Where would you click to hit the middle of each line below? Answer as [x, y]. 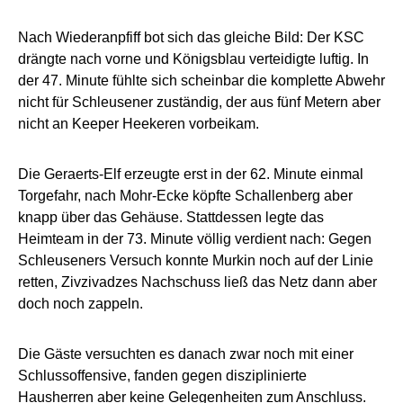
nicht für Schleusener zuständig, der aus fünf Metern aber [199, 103]
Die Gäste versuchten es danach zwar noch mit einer [186, 354]
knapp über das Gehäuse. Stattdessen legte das [171, 218]
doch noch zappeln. [81, 304]
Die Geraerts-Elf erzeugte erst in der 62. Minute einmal [191, 175]
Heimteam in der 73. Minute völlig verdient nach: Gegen [195, 239]
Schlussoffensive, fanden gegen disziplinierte [162, 376]
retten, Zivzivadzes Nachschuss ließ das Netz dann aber [197, 282]
